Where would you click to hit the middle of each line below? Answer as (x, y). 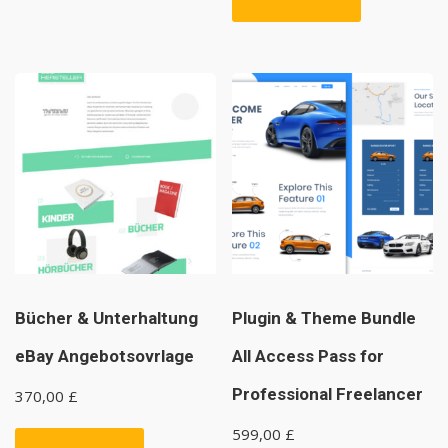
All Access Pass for (308, 356)
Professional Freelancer (328, 394)
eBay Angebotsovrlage (104, 356)
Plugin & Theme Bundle (324, 318)
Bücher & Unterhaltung (106, 318)
